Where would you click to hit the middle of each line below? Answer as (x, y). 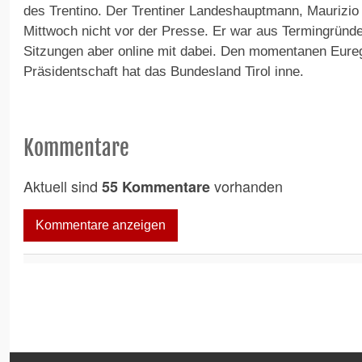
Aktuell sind (63, 186)
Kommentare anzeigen (101, 225)
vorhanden (246, 186)
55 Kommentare (156, 187)
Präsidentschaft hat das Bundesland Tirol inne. (164, 72)
